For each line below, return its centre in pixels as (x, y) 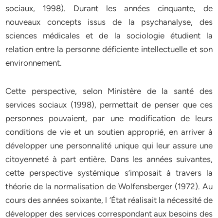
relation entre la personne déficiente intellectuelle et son (109, 49)
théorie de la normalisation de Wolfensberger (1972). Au (109, 186)
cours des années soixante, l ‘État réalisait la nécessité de (109, 200)
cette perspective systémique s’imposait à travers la (109, 173)
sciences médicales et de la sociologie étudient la (109, 36)
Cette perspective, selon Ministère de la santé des (109, 91)
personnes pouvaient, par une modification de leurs (109, 118)
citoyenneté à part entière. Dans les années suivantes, (109, 159)
